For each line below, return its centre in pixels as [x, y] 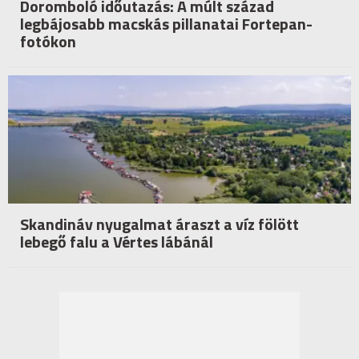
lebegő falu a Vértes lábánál [117, 242]
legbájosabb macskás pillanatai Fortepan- [166, 24]
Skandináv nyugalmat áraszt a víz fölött [159, 224]
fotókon [48, 42]
